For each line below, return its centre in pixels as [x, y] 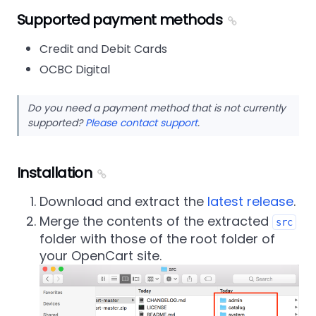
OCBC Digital [75, 69]
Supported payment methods [120, 20]
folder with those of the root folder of [157, 239]
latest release [250, 201]
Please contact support [141, 123]
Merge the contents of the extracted [156, 221]
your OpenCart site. [101, 256]
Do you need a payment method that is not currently [157, 108]
